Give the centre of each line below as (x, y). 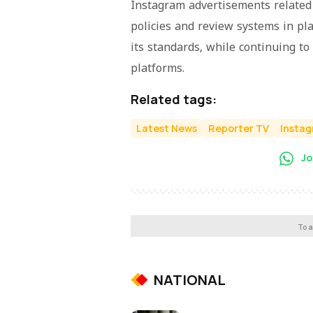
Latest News (167, 128)
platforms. (158, 69)
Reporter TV (239, 128)
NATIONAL (190, 280)
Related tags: (174, 99)
